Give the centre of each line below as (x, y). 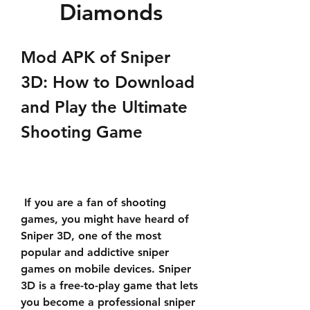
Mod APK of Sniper (95, 57)
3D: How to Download (108, 82)
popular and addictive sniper (95, 252)
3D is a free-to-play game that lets (109, 285)
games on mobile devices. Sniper (106, 269)
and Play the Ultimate (104, 107)
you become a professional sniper (108, 302)
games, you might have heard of (105, 219)
